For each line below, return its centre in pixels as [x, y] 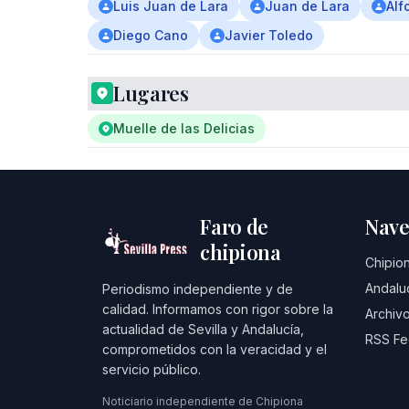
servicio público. [152, 369]
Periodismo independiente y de [198, 289]
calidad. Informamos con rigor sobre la [218, 309]
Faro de [235, 226]
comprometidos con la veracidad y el [215, 349]
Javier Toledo [269, 35]
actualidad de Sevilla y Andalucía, [203, 329]
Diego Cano [151, 35]
